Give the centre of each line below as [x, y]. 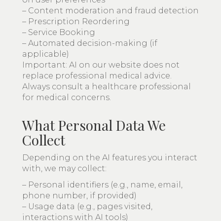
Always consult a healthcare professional [107, 87]
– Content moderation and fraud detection [110, 11]
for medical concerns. [67, 97]
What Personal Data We [94, 125]
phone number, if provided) [79, 196]
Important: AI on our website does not [101, 65]
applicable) [46, 54]
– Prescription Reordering [76, 21]
